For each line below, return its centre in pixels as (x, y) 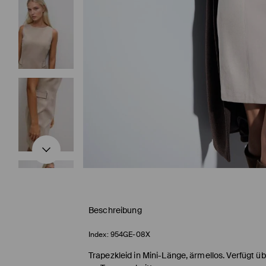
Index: (99, 235)
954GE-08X (130, 235)
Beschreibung (115, 210)
